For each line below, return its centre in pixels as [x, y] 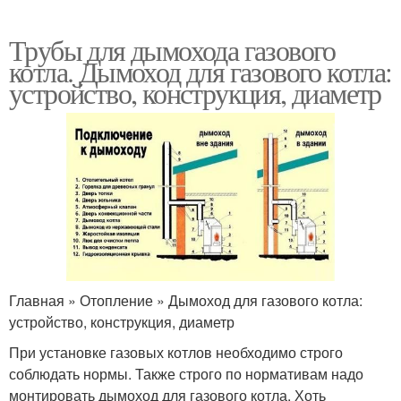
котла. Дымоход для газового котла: [200, 72]
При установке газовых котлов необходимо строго [176, 352]
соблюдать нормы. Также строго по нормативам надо [186, 373]
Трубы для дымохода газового [172, 50]
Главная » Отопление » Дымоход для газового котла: [186, 300]
